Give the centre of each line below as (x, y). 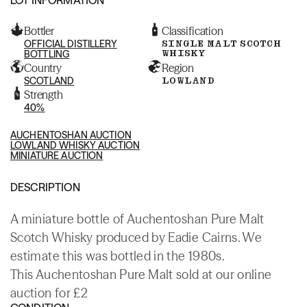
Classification (193, 30)
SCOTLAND (49, 81)
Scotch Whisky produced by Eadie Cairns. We (136, 237)
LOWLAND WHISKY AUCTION (75, 145)
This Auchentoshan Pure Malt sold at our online (141, 274)
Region (178, 67)
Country (43, 67)
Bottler (39, 30)
